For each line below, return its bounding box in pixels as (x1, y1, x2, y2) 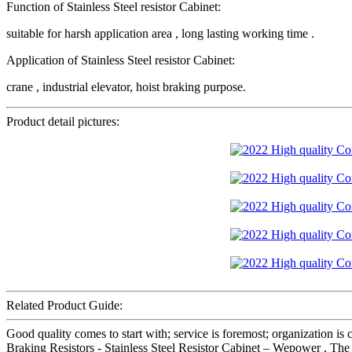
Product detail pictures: (6, 115, 119, 129)
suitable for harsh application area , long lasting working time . (6, 27, 314, 41)
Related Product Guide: (6, 299, 123, 313)
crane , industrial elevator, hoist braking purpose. (6, 80, 246, 94)
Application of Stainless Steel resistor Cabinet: (6, 53, 235, 68)
